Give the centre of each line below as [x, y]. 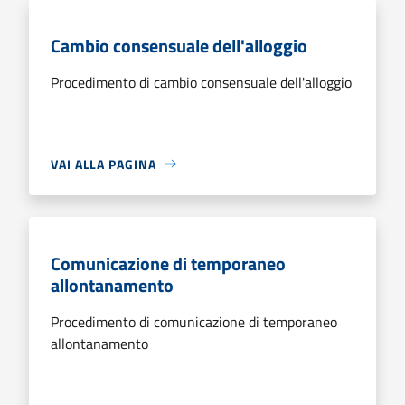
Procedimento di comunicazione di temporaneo [194, 321]
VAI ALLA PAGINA [104, 164]
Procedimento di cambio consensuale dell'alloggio [201, 82]
